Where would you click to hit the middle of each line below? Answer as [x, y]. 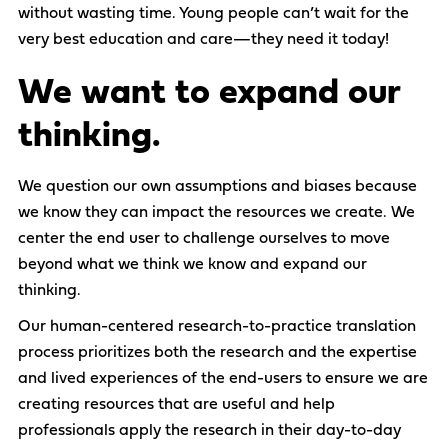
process [46, 353]
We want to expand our [209, 94]
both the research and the [249, 353]
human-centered [114, 327]
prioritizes [114, 353]
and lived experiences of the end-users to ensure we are [223, 379]
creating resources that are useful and [158, 405]
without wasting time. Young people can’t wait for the [213, 14]
